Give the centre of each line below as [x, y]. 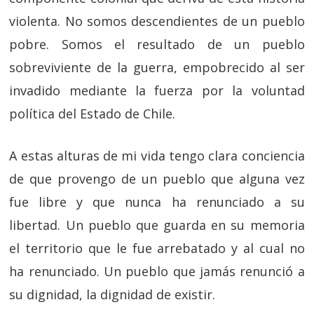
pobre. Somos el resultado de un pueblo [157, 44]
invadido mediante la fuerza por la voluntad [157, 90]
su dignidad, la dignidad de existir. [112, 294]
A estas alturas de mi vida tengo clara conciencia [157, 156]
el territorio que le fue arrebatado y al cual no [157, 248]
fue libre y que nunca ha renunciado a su [157, 202]
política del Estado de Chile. [93, 114]
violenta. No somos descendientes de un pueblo [157, 21]
